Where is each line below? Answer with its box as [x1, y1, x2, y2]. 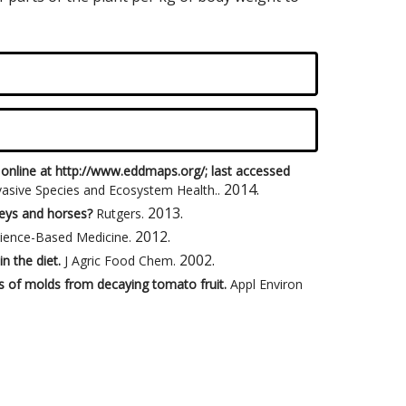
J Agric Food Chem [64, 252, 173, 269]
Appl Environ [230, 275, 303, 293]
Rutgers [96, 205, 141, 222]
